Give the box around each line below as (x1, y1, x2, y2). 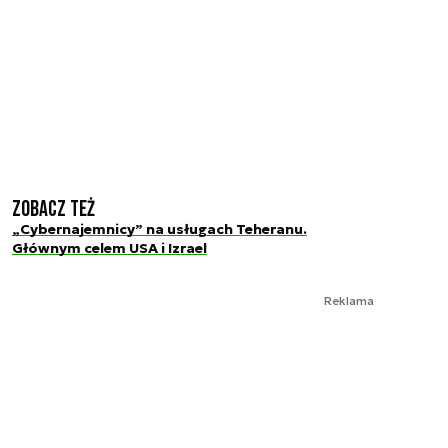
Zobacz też (12, 195, 95, 223)
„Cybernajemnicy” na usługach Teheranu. (12, 219, 307, 238)
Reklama (324, 293, 374, 309)
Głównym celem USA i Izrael (12, 238, 207, 257)
